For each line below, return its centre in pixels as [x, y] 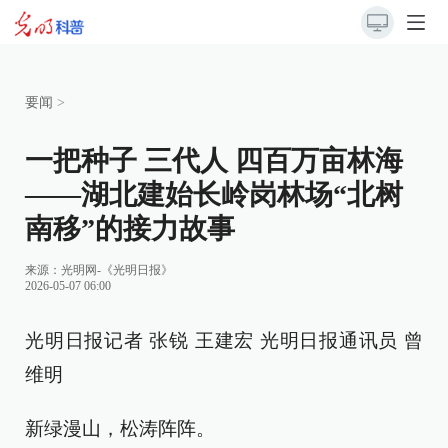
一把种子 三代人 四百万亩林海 [214, 160]
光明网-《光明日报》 [117, 270]
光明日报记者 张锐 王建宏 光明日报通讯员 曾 [224, 340]
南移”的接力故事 [130, 228]
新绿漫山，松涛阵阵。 [120, 428]
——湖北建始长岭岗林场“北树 [214, 194]
